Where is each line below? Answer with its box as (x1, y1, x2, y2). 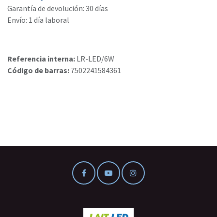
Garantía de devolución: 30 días (7, 3, 108, 14)
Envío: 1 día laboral (7, 15, 69, 25)
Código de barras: (7, 65, 71, 76)
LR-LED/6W (77, 54, 114, 64)
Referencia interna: (7, 54, 77, 64)
